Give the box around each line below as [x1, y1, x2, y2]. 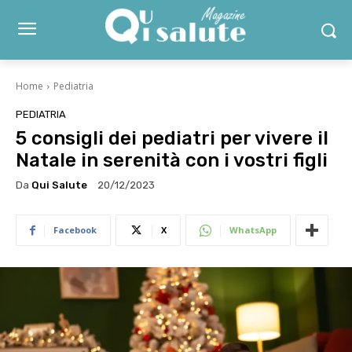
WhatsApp [229, 224, 277, 236]
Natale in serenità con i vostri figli [16, 149, 328, 171]
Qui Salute [31, 178, 87, 191]
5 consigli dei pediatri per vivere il [16, 127, 328, 149]
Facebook [53, 224, 97, 236]
